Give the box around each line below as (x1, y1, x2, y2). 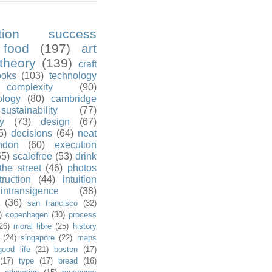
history (72, 222, 97, 231)
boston (53, 245, 78, 254)
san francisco (27, 199, 78, 208)
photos (67, 163, 97, 174)
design (40, 117, 70, 127)
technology (49, 70, 97, 81)
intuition (62, 174, 97, 185)
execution (54, 140, 97, 151)
